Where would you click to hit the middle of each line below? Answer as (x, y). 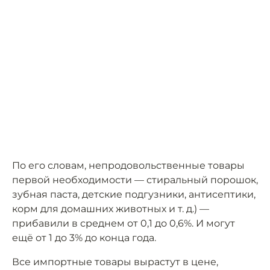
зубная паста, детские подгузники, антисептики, (134, 195)
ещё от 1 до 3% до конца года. (84, 238)
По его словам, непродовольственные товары (128, 166)
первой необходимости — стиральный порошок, (135, 180)
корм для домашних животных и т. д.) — (111, 209)
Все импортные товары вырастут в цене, (115, 262)
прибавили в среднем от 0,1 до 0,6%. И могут (124, 224)
